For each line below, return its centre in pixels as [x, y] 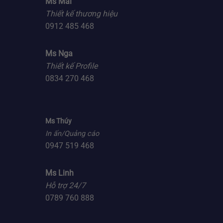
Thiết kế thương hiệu [81, 14]
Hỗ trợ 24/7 [65, 186]
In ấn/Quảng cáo [72, 134]
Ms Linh [59, 173]
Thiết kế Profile [71, 66]
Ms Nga [59, 54]
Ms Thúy [58, 121]
